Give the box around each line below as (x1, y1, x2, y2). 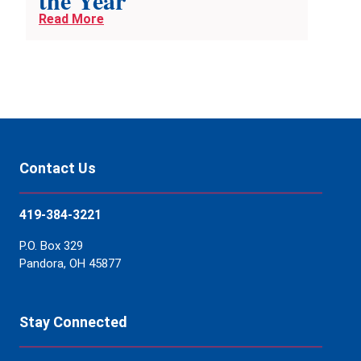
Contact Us (19, 160, 96, 177)
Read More (39, 11, 104, 27)
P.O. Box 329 (19, 239, 83, 254)
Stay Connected (19, 313, 127, 331)
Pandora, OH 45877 (19, 256, 121, 272)
